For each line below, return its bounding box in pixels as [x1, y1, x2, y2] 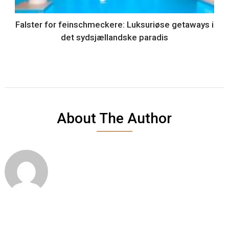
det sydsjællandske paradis [60, 32, 168, 43]
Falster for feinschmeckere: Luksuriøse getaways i [15, 19, 214, 30]
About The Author [57, 110, 172, 127]
